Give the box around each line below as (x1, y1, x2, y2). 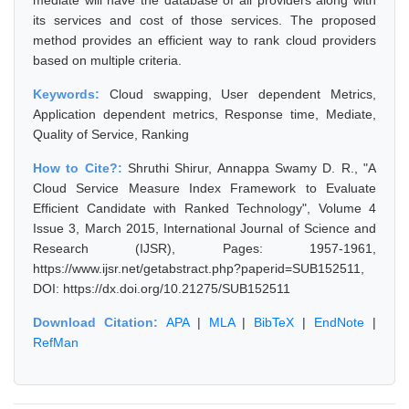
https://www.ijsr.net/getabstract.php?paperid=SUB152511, (33, 261, 364, 276)
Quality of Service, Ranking (33, 127, 189, 142)
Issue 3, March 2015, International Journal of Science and (33, 221, 376, 236)
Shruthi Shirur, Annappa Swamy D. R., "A (128, 161, 376, 175)
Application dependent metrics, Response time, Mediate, (33, 107, 376, 121)
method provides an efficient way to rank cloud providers (33, 33, 376, 47)
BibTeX (254, 315, 295, 330)
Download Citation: (33, 315, 166, 330)
